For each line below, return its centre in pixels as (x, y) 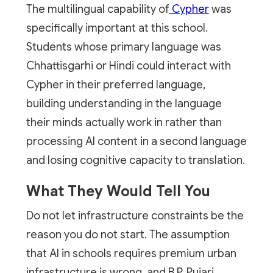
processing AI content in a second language (136, 141)
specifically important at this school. (117, 28)
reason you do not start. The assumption (128, 234)
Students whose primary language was (123, 47)
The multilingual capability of (97, 9)
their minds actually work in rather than (124, 122)
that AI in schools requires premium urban (131, 253)
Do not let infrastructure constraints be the (135, 215)
